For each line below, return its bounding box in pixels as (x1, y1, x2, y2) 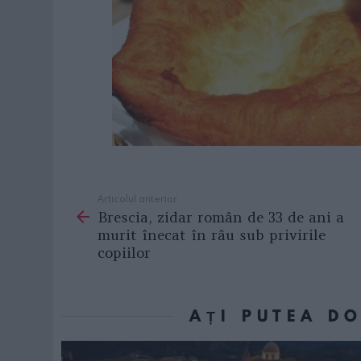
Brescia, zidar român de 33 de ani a (98, 208, 344, 227)
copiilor (98, 243, 151, 263)
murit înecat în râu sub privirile (98, 226, 326, 245)
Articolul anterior (98, 191, 177, 205)
